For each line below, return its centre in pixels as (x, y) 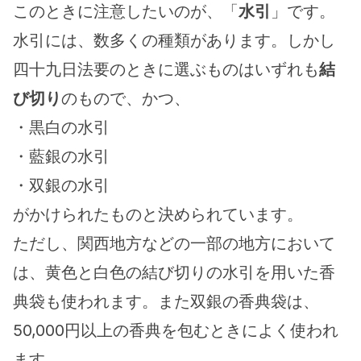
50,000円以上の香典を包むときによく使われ (176, 330)
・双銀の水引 (61, 185)
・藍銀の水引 (61, 156)
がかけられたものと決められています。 (158, 214)
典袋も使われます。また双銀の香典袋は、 (166, 301)
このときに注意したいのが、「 (126, 11)
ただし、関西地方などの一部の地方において (174, 243)
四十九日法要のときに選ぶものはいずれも (166, 69)
